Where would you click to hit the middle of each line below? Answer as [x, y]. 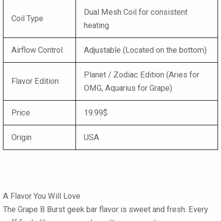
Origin [22, 137]
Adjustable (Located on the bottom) [146, 50]
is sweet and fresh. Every [163, 210]
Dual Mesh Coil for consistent [136, 12]
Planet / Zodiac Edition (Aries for [142, 74]
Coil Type [28, 18]
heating [97, 25]
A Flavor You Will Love [42, 196]
